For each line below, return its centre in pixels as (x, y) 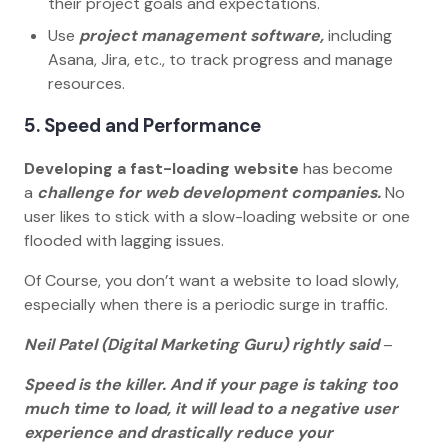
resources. (90, 83)
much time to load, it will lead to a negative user (211, 408)
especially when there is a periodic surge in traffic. (208, 304)
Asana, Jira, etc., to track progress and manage (220, 59)
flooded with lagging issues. (126, 240)
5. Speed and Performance (142, 126)
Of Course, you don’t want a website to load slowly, (211, 280)
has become (346, 168)
